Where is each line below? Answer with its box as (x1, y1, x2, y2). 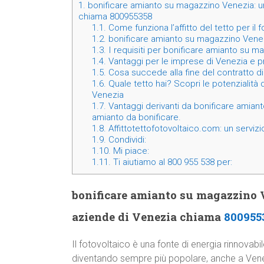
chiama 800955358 (78, 11, 152, 22)
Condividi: (105, 134, 146, 146)
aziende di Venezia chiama (72, 209, 224, 225)
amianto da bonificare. (91, 112, 181, 123)
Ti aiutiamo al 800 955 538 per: (110, 157, 232, 168)
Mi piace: (110, 146, 149, 157)
